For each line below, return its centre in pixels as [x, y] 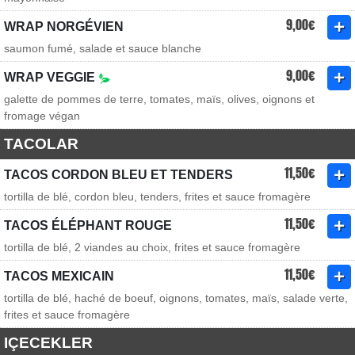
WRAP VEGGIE [51, 77]
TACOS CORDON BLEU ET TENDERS [118, 175]
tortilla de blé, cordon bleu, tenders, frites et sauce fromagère [157, 197]
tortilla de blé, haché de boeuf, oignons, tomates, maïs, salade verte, [176, 298]
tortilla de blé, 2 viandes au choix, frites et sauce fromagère [152, 247]
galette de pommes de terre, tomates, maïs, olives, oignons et [159, 99]
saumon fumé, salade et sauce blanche [103, 48]
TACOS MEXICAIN [59, 276]
